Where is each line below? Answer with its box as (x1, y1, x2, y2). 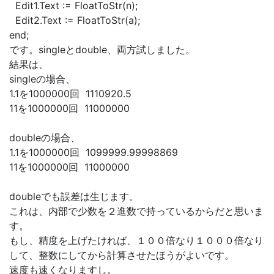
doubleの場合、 (9, 131, 80, 144)
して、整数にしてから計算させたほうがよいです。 (9, 249, 234, 261)
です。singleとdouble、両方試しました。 (9, 43, 195, 56)
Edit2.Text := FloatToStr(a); (9, 14, 140, 26)
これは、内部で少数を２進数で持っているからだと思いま (9, 205, 264, 217)
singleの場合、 (9, 73, 75, 85)
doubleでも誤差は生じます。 (9, 190, 139, 202)
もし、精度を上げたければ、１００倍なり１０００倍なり (9, 234, 264, 246)
